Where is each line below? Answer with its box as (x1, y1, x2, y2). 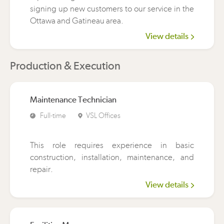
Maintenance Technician (30, 94, 116, 104)
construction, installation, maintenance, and (30, 152, 194, 162)
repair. (30, 164, 53, 174)
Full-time (38, 111, 67, 120)
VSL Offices (86, 111, 120, 120)
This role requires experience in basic (30, 140, 194, 150)
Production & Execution (10, 59, 120, 72)
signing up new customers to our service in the (30, 3, 194, 13)
